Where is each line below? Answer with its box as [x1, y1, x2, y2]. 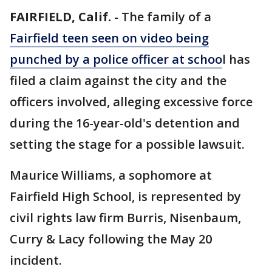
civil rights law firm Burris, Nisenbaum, [10, 209, 241, 226]
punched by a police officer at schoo [10, 51, 222, 67]
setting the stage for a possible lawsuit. [10, 136, 245, 152]
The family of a [121, 8, 211, 25]
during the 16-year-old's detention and [10, 115, 240, 131]
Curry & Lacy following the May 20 [10, 231, 212, 247]
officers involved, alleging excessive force [10, 93, 253, 110]
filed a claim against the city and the [10, 72, 226, 89]
